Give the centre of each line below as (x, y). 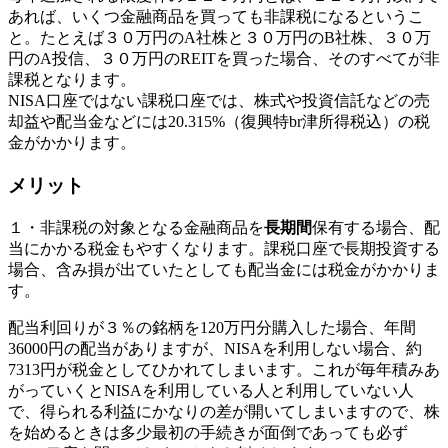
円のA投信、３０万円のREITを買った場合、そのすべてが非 (224, 59)
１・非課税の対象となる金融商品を (136, 227)
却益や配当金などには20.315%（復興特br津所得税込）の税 (219, 122)
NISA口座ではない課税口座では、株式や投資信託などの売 (219, 101)
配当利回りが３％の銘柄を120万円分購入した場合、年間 (212, 327)
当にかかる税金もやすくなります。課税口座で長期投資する (224, 248)
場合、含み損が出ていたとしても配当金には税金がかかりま (224, 269)
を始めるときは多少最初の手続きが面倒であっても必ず (208, 432)
